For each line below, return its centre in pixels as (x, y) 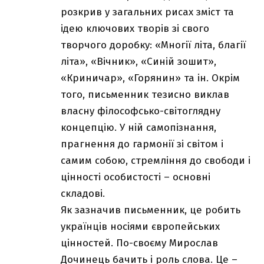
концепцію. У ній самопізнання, (138, 128)
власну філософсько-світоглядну (141, 111)
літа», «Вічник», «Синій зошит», (138, 62)
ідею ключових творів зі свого (135, 29)
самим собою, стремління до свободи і (156, 161)
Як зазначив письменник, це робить (151, 210)
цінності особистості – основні (136, 177)
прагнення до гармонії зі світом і (142, 144)
